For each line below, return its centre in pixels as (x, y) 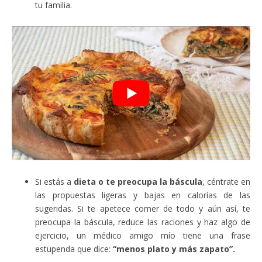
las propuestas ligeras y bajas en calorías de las (143, 195)
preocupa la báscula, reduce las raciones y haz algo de (143, 222)
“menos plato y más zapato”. (174, 249)
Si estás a (53, 182)
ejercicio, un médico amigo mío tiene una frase (143, 236)
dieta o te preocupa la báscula (137, 182)
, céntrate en (226, 182)
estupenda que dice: (74, 249)
